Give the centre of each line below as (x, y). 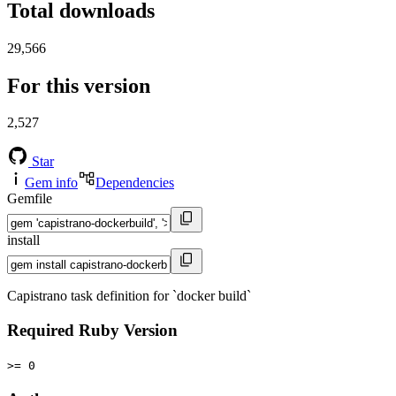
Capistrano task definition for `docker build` (129, 296)
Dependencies (135, 183)
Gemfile (30, 199)
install (23, 240)
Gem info (51, 183)
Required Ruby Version (92, 331)
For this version (79, 85)
